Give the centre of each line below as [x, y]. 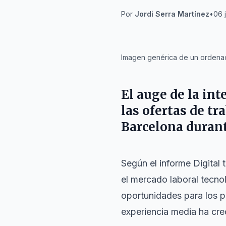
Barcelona [152, 127]
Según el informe [157, 163]
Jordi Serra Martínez [172, 14]
